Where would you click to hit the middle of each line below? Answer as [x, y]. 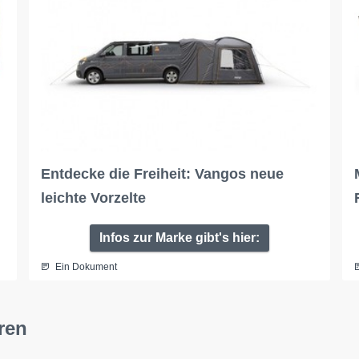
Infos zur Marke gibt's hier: [179, 237]
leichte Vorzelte [93, 198]
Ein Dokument [86, 266]
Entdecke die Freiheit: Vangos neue [162, 173]
